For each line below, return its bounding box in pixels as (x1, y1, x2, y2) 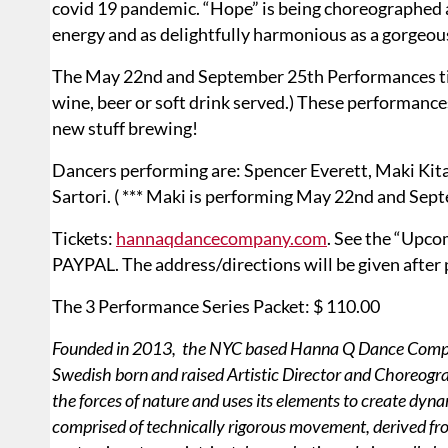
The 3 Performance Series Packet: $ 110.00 (52, 295, 383, 318)
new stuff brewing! (52, 117, 198, 140)
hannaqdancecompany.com (116, 227, 327, 250)
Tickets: (52, 227, 116, 250)
